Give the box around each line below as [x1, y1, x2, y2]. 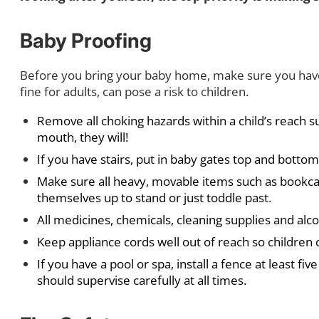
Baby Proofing [20, 28, 152, 53]
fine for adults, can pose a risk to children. [20, 83, 249, 100]
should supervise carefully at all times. [37, 271, 246, 288]
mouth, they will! [37, 128, 128, 145]
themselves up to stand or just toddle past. [37, 189, 271, 206]
